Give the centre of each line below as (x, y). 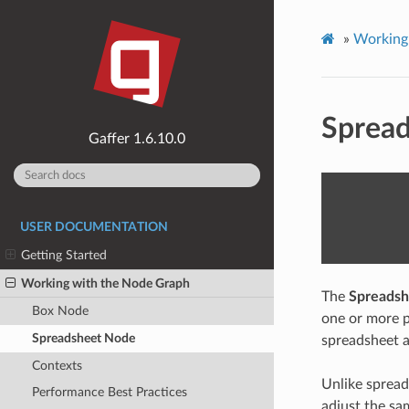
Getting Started (64, 256)
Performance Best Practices (109, 393)
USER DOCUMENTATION (94, 228)
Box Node (60, 311)
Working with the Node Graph (106, 283)
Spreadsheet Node (83, 338)
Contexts (57, 365)
